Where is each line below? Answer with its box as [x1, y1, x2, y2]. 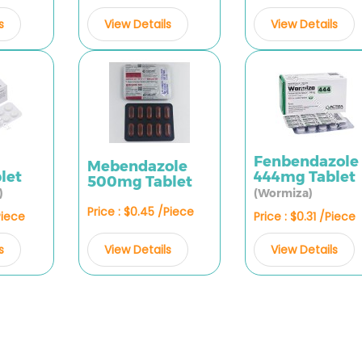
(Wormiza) [253, 187, 313, 200]
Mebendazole [86, 158, 187, 176]
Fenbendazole [253, 153, 359, 170]
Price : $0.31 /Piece [253, 208, 356, 225]
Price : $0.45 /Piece [86, 203, 194, 220]
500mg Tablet [86, 173, 192, 192]
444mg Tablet [253, 168, 356, 186]
